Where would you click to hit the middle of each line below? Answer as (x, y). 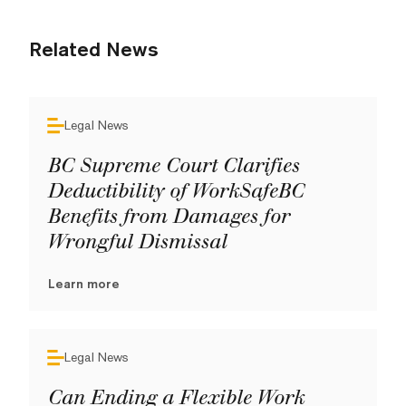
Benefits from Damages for (168, 217)
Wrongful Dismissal (137, 242)
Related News (94, 49)
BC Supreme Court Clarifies (173, 166)
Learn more (84, 284)
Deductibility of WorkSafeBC (175, 191)
